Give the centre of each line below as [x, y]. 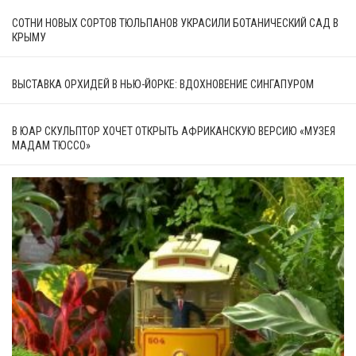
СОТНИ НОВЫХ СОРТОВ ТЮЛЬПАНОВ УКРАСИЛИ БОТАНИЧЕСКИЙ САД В [175, 23]
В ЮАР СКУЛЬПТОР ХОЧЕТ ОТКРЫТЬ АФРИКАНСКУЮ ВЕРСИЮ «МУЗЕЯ [174, 131]
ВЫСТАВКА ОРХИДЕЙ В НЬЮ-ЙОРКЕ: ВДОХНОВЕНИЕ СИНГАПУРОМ [163, 84]
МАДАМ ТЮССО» [51, 145]
